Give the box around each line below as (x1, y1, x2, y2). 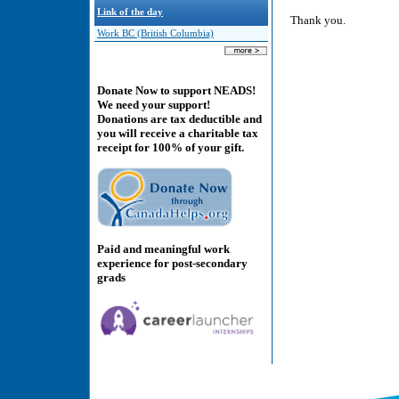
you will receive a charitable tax (97, 126, 258, 141)
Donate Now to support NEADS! (97, 84, 256, 98)
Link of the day (97, 7, 163, 17)
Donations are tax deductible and (97, 112, 262, 126)
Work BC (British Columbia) (97, 28, 214, 38)
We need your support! (97, 98, 210, 112)
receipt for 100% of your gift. (97, 141, 244, 155)
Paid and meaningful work (97, 241, 230, 256)
